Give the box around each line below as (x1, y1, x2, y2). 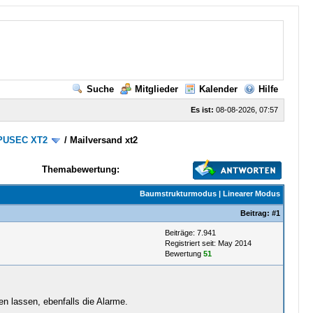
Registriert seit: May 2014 (164, 239, 252, 247)
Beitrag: (240, 209, 272, 217)
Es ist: (190, 105, 214, 114)
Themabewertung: (41, 164, 119, 175)
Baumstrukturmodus (139, 189, 217, 198)
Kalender (198, 84, 238, 94)
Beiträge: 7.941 (164, 228, 216, 237)
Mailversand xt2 (70, 135, 138, 145)
